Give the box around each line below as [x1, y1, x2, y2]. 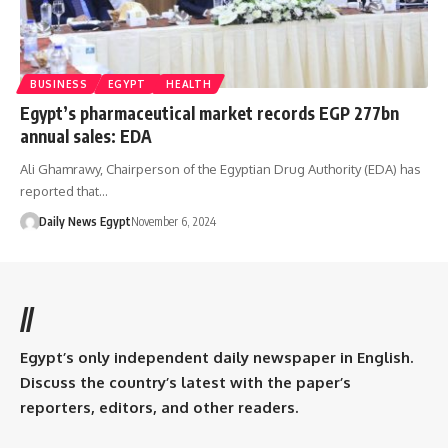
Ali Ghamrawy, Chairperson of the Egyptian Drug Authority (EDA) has [20, 160, 421, 177]
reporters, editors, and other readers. [20, 397, 298, 417]
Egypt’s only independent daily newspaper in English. [20, 347, 413, 367]
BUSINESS [30, 77, 88, 90]
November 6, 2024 [130, 213, 216, 229]
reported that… [20, 182, 108, 199]
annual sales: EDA [20, 124, 152, 147]
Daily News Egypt [38, 213, 131, 229]
